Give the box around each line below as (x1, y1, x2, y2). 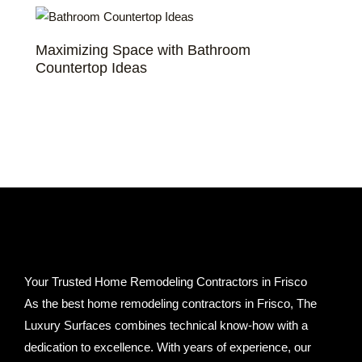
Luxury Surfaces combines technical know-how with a (24, 319, 308, 333)
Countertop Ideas (36, 58, 148, 76)
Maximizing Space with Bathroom (36, 40, 251, 58)
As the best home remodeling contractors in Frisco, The (24, 297, 317, 311)
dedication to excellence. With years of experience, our (24, 341, 311, 355)
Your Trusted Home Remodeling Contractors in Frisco (24, 276, 307, 289)
